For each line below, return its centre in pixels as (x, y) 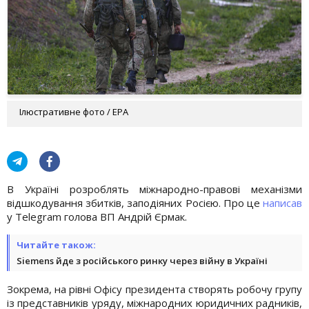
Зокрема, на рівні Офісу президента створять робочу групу (154, 289)
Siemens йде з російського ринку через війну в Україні (142, 260)
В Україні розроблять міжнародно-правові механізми (154, 189)
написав (282, 202)
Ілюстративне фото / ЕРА (74, 111)
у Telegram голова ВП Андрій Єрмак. (97, 216)
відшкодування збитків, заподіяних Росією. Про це (135, 202)
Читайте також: (56, 245)
